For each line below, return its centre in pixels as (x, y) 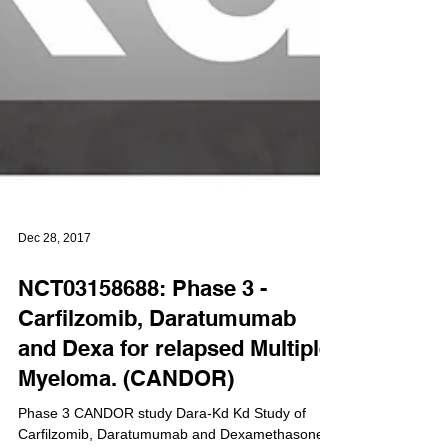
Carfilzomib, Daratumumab (157, 398)
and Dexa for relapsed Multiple (174, 428)
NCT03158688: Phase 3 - (142, 368)
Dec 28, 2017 (54, 318)
